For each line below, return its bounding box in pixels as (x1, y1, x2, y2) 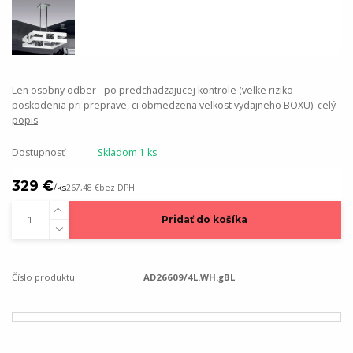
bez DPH (99, 182, 135, 194)
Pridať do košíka (162, 214, 248, 226)
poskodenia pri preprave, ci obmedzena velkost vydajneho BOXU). (12, 98, 318, 113)
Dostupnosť (12, 146, 65, 160)
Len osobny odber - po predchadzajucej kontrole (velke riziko (12, 84, 293, 98)
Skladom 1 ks (97, 146, 157, 160)
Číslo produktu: (12, 271, 77, 284)
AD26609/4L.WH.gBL (143, 271, 236, 284)
